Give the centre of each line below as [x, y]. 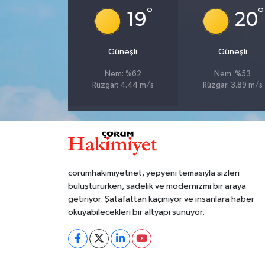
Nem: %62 [123, 74]
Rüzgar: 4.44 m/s [123, 85]
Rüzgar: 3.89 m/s [232, 85]
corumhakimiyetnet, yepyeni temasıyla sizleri [153, 173]
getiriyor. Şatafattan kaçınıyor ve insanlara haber [161, 199]
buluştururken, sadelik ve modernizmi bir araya [157, 186]
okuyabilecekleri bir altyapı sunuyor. [136, 212]
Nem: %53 [233, 74]
